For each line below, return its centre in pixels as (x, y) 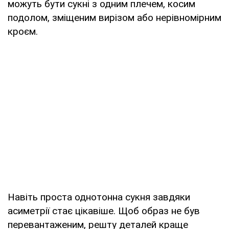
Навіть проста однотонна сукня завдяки (99, 197)
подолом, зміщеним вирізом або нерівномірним (114, 17)
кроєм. (23, 31)
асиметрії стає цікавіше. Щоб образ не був (104, 211)
